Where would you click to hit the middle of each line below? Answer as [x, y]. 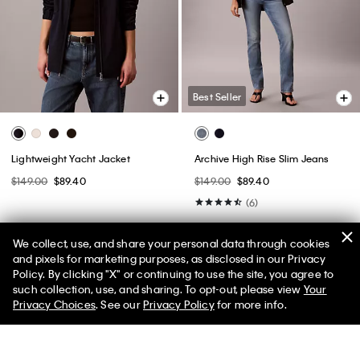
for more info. [250, 304]
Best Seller [217, 96]
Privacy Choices [54, 304]
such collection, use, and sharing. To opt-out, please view [158, 289]
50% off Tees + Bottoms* [180, 282]
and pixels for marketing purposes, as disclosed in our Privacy [170, 258]
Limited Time [145, 295]
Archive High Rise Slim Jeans [262, 158]
